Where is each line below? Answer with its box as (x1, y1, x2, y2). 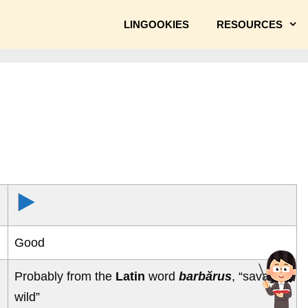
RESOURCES (216, 18, 283, 30)
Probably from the (14, 269, 115, 283)
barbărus (179, 269, 232, 283)
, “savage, (232, 269, 286, 283)
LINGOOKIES (123, 18, 189, 30)
